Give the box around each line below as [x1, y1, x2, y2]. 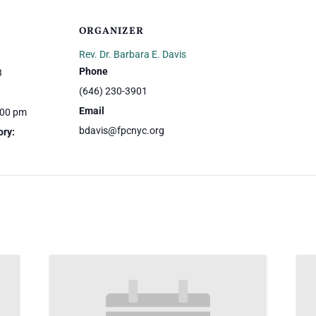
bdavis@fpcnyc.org [79, 125, 164, 136]
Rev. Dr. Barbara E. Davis [79, 49, 186, 60]
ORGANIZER [79, 25, 144, 38]
